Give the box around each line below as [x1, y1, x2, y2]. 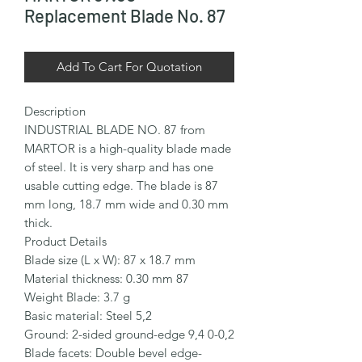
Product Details [24, 234, 107, 250]
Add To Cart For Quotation [57, 59, 202, 75]
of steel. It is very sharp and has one [24, 159, 213, 175]
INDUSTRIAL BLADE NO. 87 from [24, 122, 205, 138]
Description [24, 103, 86, 120]
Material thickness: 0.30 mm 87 [24, 271, 189, 287]
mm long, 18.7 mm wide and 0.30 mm [24, 196, 229, 213]
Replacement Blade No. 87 [24, 5, 225, 27]
